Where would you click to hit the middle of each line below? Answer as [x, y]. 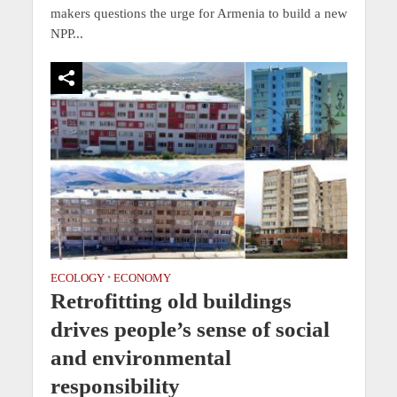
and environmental [140, 358]
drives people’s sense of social [190, 330]
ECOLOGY [77, 279]
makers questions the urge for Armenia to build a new [198, 13]
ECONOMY [142, 279]
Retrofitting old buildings [171, 301]
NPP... [66, 33]
